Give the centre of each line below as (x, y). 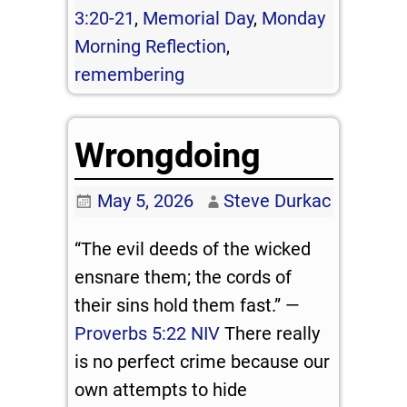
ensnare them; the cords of (184, 278)
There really (270, 334)
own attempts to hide (161, 390)
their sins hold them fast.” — (188, 306)
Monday (294, 18)
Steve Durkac (278, 201)
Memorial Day (199, 18)
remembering (130, 74)
